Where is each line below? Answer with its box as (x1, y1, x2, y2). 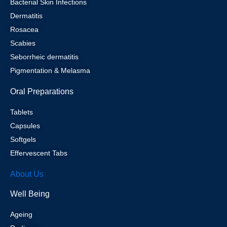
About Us (10, 170, 44, 178)
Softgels (10, 135, 36, 143)
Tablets (10, 108, 33, 116)
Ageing (10, 210, 32, 218)
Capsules (10, 122, 40, 130)
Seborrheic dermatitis (10, 53, 79, 61)
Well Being (10, 190, 50, 198)
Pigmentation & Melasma (10, 66, 90, 74)
